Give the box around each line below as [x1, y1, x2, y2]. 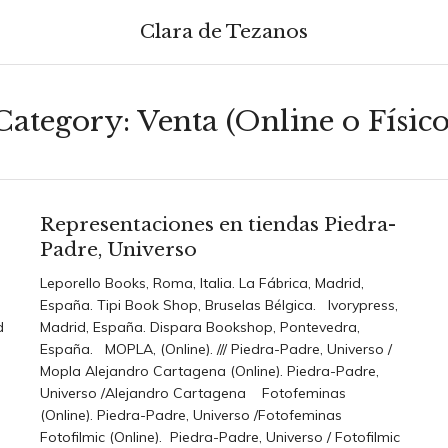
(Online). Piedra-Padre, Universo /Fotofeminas [39, 406, 342, 424]
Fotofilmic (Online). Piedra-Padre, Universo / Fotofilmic [39, 428, 400, 446]
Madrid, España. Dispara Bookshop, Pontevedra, [39, 318, 360, 336]
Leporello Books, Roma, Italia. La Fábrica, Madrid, [39, 274, 364, 292]
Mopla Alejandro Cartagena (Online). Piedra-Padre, [39, 362, 379, 380]
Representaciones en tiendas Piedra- [39, 213, 396, 236]
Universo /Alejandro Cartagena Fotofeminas [39, 384, 346, 402]
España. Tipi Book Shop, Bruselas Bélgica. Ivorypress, [39, 296, 398, 314]
